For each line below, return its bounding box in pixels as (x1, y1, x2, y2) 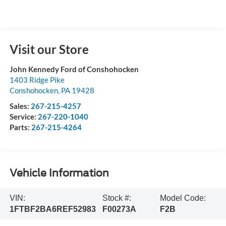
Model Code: (159, 193, 206, 202)
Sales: (9, 101, 31, 110)
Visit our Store (9, 41, 89, 56)
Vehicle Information (9, 167, 109, 180)
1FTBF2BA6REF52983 (9, 204, 96, 213)
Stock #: (102, 193, 131, 202)
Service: (9, 111, 38, 121)
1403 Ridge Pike (9, 75, 65, 84)
